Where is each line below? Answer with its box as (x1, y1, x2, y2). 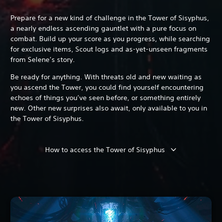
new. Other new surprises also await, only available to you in (10, 103, 207, 112)
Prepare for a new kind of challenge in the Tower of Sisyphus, (10, 13, 209, 22)
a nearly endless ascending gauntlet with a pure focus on (10, 23, 196, 33)
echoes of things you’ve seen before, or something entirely (10, 93, 201, 102)
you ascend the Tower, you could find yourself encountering (10, 82, 204, 92)
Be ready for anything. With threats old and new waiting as (10, 72, 202, 81)
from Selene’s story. (10, 55, 75, 64)
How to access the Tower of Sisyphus (45, 145, 165, 154)
